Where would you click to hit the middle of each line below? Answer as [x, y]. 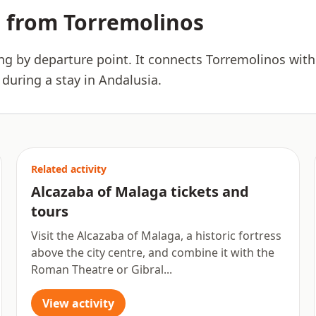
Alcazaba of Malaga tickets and [140, 192]
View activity [78, 303]
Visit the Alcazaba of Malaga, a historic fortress [156, 236]
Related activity [68, 169]
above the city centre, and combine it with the [152, 253]
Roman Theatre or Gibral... [101, 269]
